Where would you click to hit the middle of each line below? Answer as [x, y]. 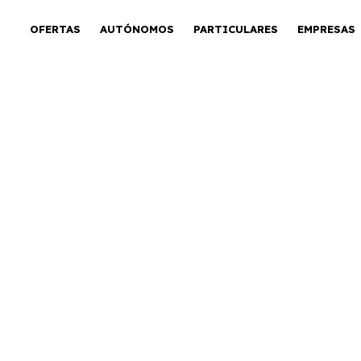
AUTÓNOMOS [137, 29]
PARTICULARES [235, 29]
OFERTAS [55, 29]
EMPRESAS [326, 29]
